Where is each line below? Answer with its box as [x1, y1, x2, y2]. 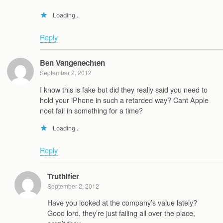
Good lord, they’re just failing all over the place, [47, 208, 195, 219]
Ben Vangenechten [40, 57, 105, 69]
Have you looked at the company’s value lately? [47, 197, 197, 208]
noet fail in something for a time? [40, 105, 143, 115]
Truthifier [47, 170, 79, 182]
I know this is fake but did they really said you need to [40, 84, 208, 95]
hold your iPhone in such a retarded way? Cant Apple [40, 94, 209, 105]
